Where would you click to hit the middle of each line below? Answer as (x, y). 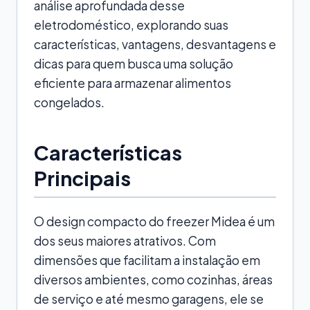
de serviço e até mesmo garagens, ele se (149, 299)
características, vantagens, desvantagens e (155, 44)
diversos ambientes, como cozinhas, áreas (153, 279)
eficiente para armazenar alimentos (133, 83)
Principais (82, 177)
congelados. (69, 102)
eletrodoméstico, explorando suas (131, 25)
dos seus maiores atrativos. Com (125, 240)
